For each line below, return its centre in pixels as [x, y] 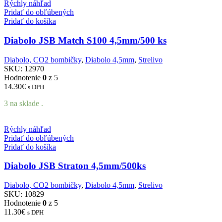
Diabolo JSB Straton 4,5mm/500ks [75, 166]
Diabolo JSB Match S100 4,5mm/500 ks [85, 40]
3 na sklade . [24, 103]
